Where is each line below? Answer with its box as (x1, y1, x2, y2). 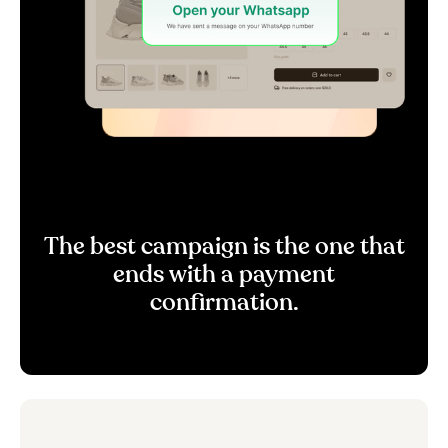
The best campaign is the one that (43, 234, 405, 259)
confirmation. (149, 290, 299, 315)
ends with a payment (113, 262, 335, 287)
